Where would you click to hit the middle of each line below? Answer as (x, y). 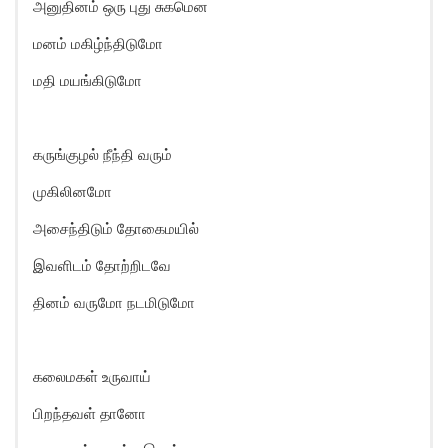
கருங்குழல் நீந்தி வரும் (102, 154)
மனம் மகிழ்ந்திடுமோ (98, 43)
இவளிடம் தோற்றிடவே (102, 265)
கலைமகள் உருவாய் (92, 376)
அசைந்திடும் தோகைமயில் (116, 228)
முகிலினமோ (72, 191)
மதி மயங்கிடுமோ (87, 80)
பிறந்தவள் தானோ (89, 413)
